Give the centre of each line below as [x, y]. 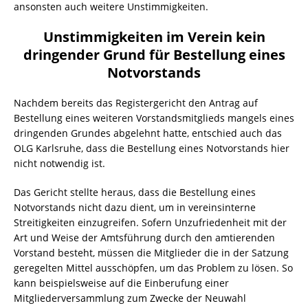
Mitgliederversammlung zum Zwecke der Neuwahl [130, 298]
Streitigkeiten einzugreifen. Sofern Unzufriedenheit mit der [150, 223]
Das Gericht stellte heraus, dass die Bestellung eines [135, 192]
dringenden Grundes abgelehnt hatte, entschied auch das [148, 133]
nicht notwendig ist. [59, 164]
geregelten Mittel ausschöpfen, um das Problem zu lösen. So [153, 268]
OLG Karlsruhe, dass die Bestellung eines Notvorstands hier [152, 148]
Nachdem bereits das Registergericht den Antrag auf [136, 103]
